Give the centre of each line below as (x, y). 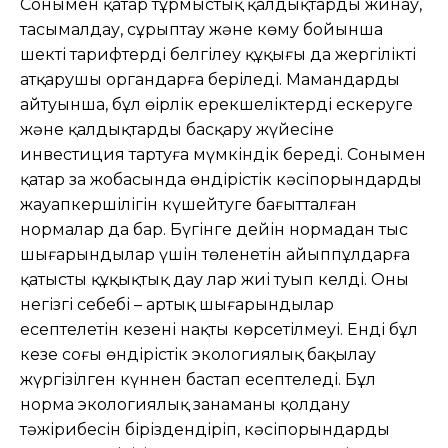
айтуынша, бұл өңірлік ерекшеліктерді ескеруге (216, 104)
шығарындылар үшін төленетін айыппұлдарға (215, 254)
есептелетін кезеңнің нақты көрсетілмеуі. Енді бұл (219, 329)
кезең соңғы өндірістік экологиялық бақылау (198, 354)
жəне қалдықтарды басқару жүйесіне (177, 129)
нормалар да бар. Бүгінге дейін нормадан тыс (214, 229)
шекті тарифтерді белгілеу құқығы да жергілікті (218, 54)
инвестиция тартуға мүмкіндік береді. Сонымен (223, 154)
